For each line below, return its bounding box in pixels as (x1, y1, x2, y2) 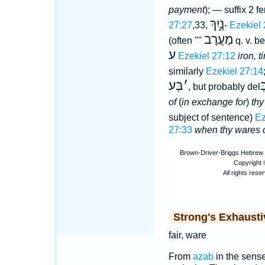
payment (168, 5, 205, 15)
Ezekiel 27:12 (177, 51, 235, 61)
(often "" (168, 35, 204, 46)
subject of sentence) (168, 112, 255, 122)
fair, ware (168, 230, 206, 240)
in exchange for (181, 97, 246, 107)
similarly (168, 66, 206, 76)
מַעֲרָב (203, 33, 233, 47)
